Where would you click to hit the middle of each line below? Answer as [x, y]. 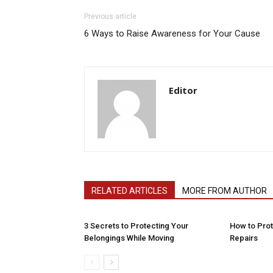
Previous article [110, 16]
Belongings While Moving [129, 238]
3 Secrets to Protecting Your [136, 226]
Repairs [244, 238]
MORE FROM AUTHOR [225, 191]
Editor [183, 90]
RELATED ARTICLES [129, 191]
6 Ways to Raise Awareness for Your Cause [172, 34]
